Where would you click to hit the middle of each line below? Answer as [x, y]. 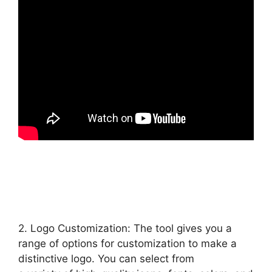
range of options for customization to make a [127, 243]
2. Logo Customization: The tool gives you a [125, 228]
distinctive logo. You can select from [106, 259]
